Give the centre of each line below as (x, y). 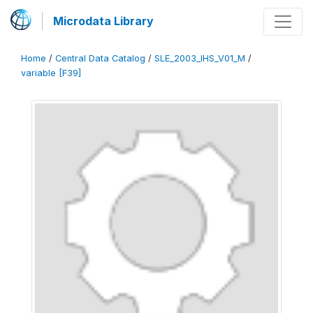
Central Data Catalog (100, 58)
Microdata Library (103, 21)
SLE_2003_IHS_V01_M (200, 58)
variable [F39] (51, 73)
